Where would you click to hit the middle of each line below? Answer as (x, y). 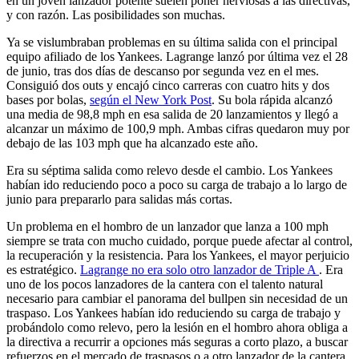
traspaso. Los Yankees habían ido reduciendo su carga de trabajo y (173, 313)
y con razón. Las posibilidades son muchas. (116, 15)
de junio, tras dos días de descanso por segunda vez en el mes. (163, 71)
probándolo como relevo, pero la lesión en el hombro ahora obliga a (177, 328)
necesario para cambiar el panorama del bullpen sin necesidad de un (177, 299)
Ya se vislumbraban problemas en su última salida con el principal (172, 42)
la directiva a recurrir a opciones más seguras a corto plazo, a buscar (177, 342)
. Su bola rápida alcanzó (272, 100)
